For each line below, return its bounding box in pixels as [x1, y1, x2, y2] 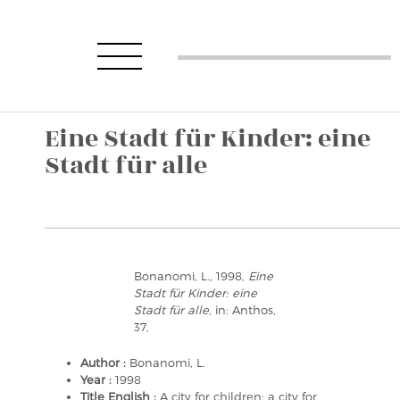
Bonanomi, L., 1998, [134, 269, 248, 283]
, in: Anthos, [209, 303, 276, 317]
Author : [80, 355, 129, 370]
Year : [80, 372, 115, 387]
